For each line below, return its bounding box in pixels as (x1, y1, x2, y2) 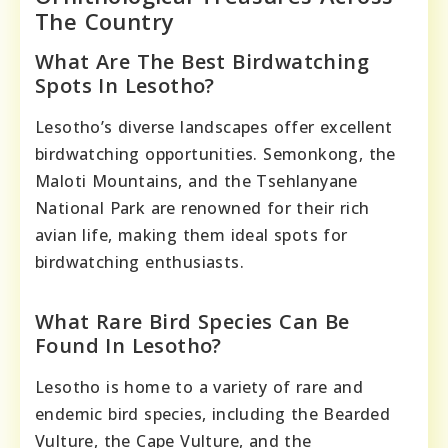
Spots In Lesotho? (35, 71, 215, 99)
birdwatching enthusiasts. (35, 250, 244, 273)
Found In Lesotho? (35, 331, 222, 359)
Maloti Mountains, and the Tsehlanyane (35, 169, 358, 192)
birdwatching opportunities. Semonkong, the (35, 142, 396, 165)
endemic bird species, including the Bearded (35, 402, 391, 425)
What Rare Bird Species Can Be (35, 307, 350, 335)
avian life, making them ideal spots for (35, 223, 348, 246)
